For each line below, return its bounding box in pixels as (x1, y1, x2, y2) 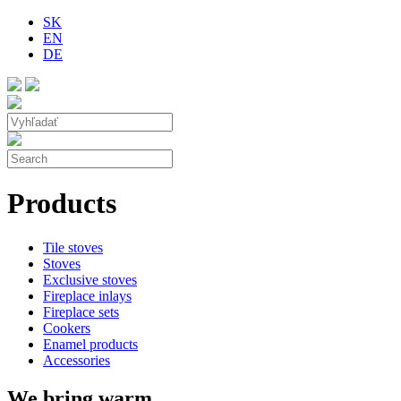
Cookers (43, 320, 90, 336)
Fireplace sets (43, 303, 119, 320)
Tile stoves (43, 239, 103, 255)
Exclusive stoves (43, 271, 137, 287)
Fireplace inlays (43, 287, 132, 303)
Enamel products (43, 336, 138, 352)
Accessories (43, 352, 110, 368)
